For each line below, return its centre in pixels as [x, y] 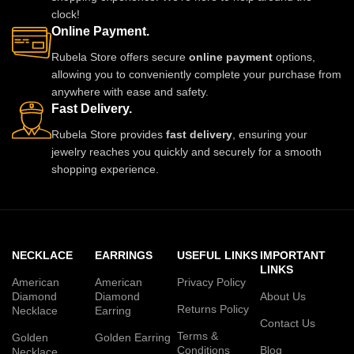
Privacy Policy [211, 282]
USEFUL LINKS [217, 256]
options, [294, 57]
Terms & [198, 336]
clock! [66, 15]
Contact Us [287, 324]
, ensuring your [270, 135]
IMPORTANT [292, 256]
